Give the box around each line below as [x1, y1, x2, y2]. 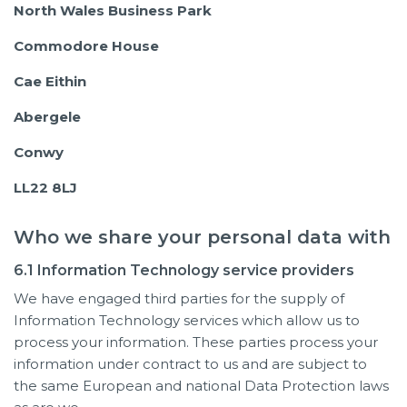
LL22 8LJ [14, 178, 77, 196]
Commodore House [14, 36, 159, 55]
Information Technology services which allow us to [14, 311, 360, 329]
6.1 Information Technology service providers [14, 261, 354, 279]
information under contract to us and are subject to [14, 354, 367, 372]
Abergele [14, 107, 81, 125]
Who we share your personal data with [14, 225, 391, 248]
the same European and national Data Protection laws [14, 376, 389, 394]
